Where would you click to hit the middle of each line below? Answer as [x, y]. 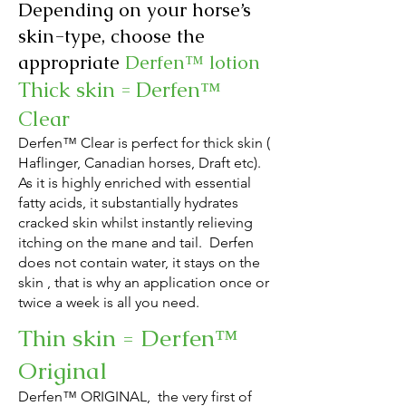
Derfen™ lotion [193, 62]
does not [49, 262]
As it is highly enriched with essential [135, 182]
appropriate [72, 62]
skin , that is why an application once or [144, 282]
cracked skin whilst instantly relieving [135, 222]
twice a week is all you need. [109, 302]
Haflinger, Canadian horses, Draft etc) [138, 162]
